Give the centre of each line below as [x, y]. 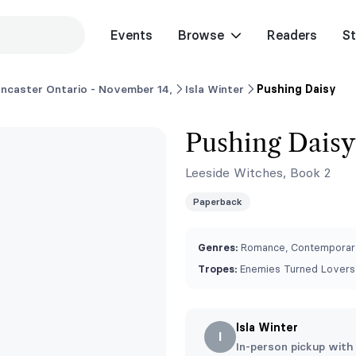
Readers [292, 35]
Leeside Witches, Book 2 [258, 172]
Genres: [218, 247]
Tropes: [217, 269]
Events [131, 35]
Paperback [218, 201]
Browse [201, 35]
